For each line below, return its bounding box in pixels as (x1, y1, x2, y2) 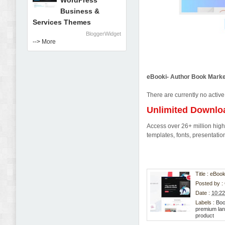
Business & (60, 7, 99, 15)
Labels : (195, 199, 216, 206)
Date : (195, 190, 212, 196)
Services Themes (33, 18, 91, 26)
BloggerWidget (85, 31, 121, 37)
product (195, 212, 214, 219)
